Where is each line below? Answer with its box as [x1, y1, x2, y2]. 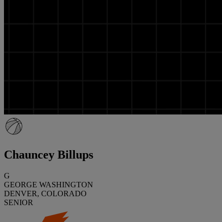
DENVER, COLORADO [4, 189, 87, 198]
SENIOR [4, 198, 33, 207]
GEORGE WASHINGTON [4, 180, 93, 189]
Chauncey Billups [4, 148, 93, 161]
